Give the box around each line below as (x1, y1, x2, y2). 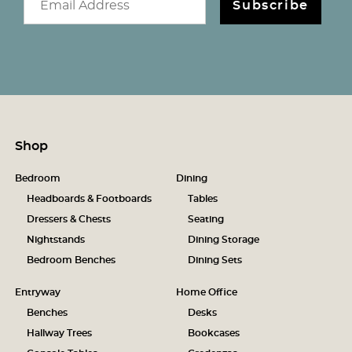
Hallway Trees (26, 328, 92, 338)
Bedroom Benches (26, 255, 115, 265)
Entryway (14, 288, 60, 297)
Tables (188, 194, 218, 203)
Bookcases (188, 328, 240, 338)
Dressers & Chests (26, 214, 111, 224)
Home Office (176, 288, 237, 297)
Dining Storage (188, 235, 259, 244)
